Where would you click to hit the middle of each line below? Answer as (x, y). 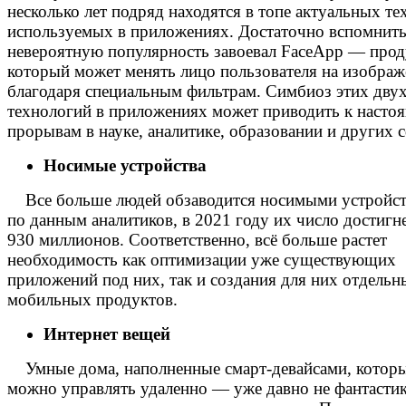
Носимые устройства (125, 165)
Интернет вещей (107, 333)
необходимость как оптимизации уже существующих (202, 259)
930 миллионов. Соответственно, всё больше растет (197, 239)
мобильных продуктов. (92, 299)
